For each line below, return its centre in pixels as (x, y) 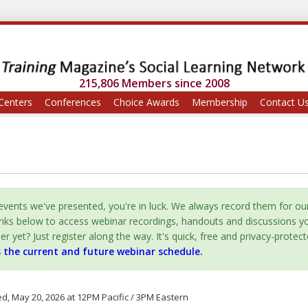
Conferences (73, 102)
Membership (220, 102)
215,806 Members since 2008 (154, 84)
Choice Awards (146, 102)
